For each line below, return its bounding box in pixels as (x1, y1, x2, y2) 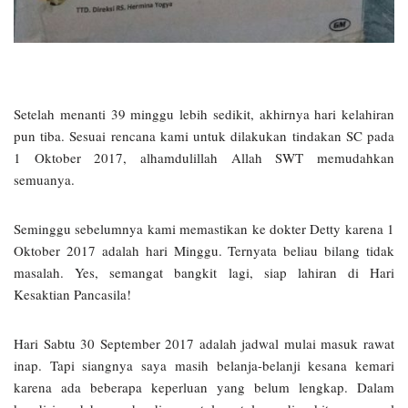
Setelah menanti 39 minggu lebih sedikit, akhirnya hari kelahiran (14, 105, 394, 124)
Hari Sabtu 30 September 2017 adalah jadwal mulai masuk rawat (14, 334, 394, 353)
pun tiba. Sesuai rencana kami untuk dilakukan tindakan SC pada (14, 127, 394, 146)
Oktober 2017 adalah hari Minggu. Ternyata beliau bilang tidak (14, 241, 394, 260)
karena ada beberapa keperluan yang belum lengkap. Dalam (14, 378, 394, 397)
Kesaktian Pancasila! (14, 285, 131, 304)
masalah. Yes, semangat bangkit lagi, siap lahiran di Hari (14, 263, 394, 282)
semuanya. (14, 170, 75, 189)
